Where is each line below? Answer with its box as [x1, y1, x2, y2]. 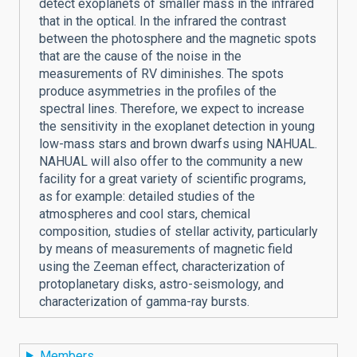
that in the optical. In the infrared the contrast [39, 14, 286, 29]
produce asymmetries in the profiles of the [39, 84, 277, 100]
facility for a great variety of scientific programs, [39, 171, 306, 187]
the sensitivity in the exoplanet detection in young [39, 119, 315, 135]
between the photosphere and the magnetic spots [39, 31, 316, 47]
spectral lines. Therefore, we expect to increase [39, 101, 304, 117]
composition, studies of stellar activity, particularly [39, 224, 318, 240]
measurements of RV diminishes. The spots [39, 66, 284, 82]
